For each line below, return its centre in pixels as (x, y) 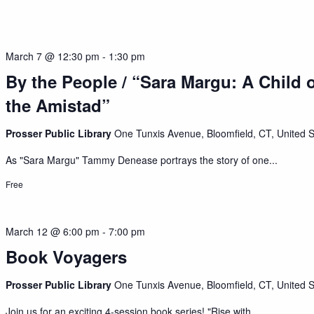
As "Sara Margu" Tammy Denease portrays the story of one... (142, 159)
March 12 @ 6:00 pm (53, 231)
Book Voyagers (67, 256)
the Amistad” (58, 105)
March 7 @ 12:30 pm (53, 56)
